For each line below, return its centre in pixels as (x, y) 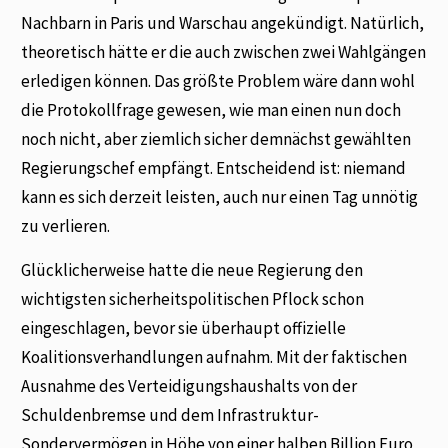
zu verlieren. (66, 226)
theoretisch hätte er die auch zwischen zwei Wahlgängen (224, 52)
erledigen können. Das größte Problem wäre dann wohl (218, 81)
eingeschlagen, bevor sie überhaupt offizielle (184, 327)
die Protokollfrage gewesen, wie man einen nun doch (211, 110)
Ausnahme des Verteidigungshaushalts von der (189, 385)
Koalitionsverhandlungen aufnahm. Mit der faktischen (214, 356)
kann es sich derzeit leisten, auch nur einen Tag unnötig (220, 197)
